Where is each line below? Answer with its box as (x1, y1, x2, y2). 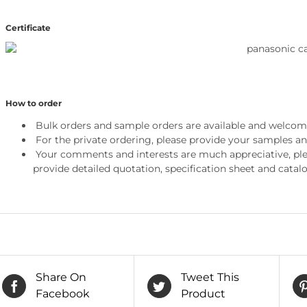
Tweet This (180, 271, 239, 284)
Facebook (36, 287, 90, 301)
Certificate (5, 23, 51, 34)
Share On (36, 271, 87, 284)
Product (180, 287, 225, 301)
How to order (5, 98, 62, 109)
